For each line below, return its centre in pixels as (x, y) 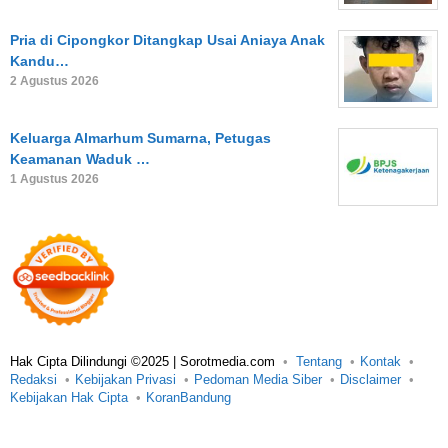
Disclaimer (370, 379)
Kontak (380, 361)
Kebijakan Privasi (125, 379)
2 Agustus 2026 (54, 81)
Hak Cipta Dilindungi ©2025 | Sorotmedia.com (142, 361)
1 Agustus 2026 (54, 179)
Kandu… (39, 61)
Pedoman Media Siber (258, 379)
